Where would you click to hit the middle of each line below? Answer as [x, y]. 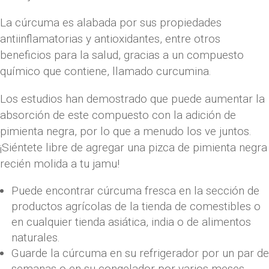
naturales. [36, 237]
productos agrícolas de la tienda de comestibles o [136, 206]
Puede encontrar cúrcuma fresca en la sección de [135, 190]
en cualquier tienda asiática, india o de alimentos [131, 222]
